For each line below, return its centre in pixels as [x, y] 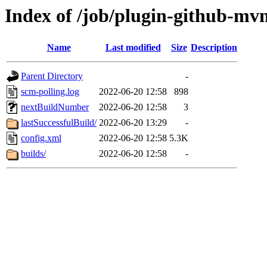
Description [214, 48]
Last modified [133, 48]
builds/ [33, 154]
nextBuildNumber [55, 107]
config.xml [41, 138]
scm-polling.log [50, 92]
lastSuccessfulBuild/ [59, 123]
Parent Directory [52, 76]
